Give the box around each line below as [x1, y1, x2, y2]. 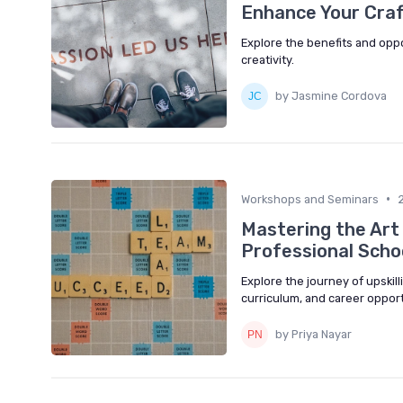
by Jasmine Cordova [275, 89, 387, 103]
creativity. [241, 52, 294, 67]
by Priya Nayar [275, 327, 352, 342]
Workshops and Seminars [241, 192, 379, 206]
